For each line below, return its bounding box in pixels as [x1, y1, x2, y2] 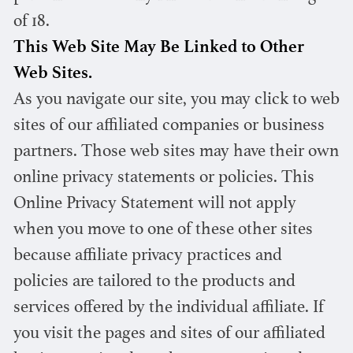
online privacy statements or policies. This [13, 169, 314, 188]
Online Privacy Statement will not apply [13, 195, 296, 214]
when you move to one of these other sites [13, 221, 313, 240]
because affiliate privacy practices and [13, 247, 282, 266]
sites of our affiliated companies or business [13, 117, 325, 136]
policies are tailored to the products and [13, 273, 295, 292]
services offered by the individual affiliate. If [13, 299, 324, 318]
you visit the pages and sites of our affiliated [13, 325, 325, 344]
